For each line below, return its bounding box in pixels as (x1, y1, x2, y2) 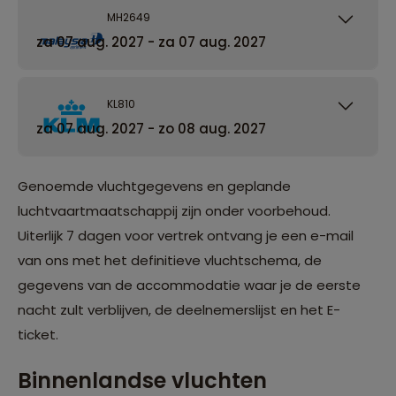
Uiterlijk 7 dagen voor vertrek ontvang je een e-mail (18, 225, 354, 245)
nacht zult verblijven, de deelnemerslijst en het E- (18, 300, 340, 319)
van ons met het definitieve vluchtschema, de (18, 250, 322, 270)
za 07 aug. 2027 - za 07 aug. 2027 (36, 32, 266, 51)
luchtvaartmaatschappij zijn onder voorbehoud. (18, 201, 331, 220)
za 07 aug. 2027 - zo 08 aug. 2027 (36, 118, 266, 138)
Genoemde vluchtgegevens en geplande (18, 176, 291, 195)
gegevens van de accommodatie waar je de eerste (18, 275, 361, 294)
